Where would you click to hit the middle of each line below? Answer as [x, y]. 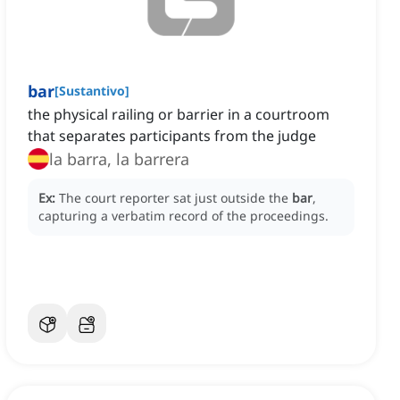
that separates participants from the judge [172, 136]
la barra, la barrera [119, 159]
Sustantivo [92, 91]
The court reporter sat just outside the [175, 198]
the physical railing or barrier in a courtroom [179, 115]
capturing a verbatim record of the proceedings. [183, 216]
